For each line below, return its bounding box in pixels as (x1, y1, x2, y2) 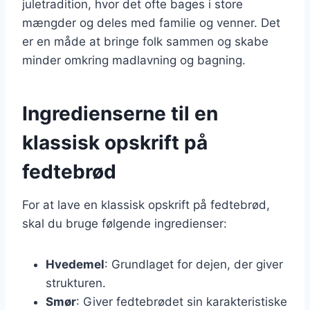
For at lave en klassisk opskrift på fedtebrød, (22, 197, 270, 212)
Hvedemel (46, 257, 104, 271)
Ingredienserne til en (22, 101, 218, 125)
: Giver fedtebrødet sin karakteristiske (76, 294, 287, 309)
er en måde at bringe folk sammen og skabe (22, 34, 268, 48)
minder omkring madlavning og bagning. (22, 53, 246, 67)
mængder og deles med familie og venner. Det (22, 15, 280, 30)
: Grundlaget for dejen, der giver (104, 257, 283, 271)
